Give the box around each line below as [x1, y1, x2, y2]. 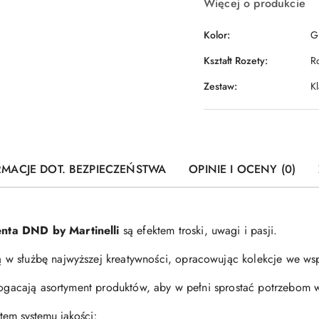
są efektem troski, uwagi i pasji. [119, 222, 278, 239]
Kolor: [204, 27, 230, 42]
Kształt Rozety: [204, 53, 268, 68]
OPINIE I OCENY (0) [189, 161, 296, 178]
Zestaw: [204, 78, 237, 93]
